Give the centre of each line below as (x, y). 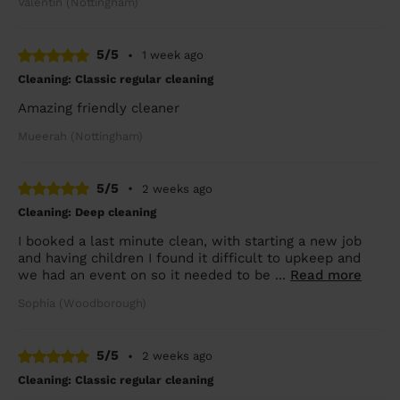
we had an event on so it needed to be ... (154, 275)
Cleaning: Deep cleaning (87, 212)
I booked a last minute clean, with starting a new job (190, 242)
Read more (326, 275)
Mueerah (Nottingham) (80, 136)
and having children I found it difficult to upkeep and (189, 258)
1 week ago (173, 55)
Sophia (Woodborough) (82, 304)
